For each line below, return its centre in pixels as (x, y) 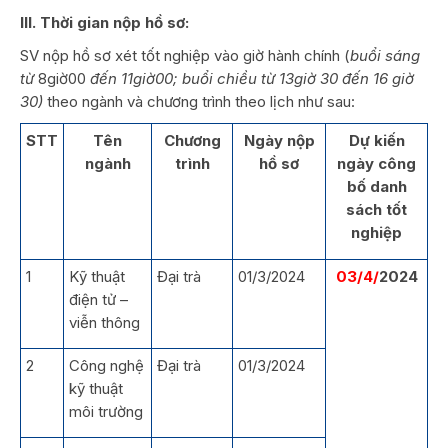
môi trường (106, 411)
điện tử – (98, 299)
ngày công (376, 163)
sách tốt (376, 209)
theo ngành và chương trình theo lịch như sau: (201, 101)
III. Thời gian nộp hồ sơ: (104, 22)
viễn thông (104, 322)
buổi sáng (385, 55)
